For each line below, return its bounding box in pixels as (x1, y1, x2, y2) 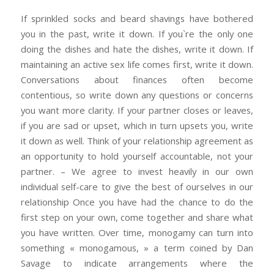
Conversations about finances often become (20, 73, 254, 86)
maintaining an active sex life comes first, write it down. (20, 57, 254, 70)
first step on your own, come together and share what (20, 210, 254, 223)
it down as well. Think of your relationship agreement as (20, 134, 254, 147)
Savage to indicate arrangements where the (20, 256, 254, 269)
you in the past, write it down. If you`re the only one (20, 27, 254, 40)
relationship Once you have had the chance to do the (20, 195, 254, 208)
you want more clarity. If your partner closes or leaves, (20, 103, 254, 116)
